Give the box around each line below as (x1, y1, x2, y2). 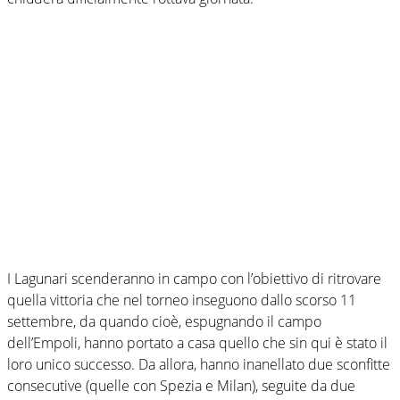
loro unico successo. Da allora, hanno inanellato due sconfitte (7, 354, 390, 374)
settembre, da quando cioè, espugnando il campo (7, 311, 321, 331)
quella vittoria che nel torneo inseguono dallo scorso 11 (7, 289, 356, 310)
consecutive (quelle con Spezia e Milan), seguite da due (7, 375, 355, 396)
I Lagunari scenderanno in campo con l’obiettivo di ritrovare (7, 268, 381, 288)
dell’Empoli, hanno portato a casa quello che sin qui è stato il (7, 332, 387, 353)
